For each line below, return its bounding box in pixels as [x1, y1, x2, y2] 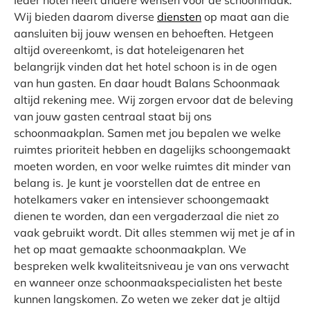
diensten [157, 10, 201, 24]
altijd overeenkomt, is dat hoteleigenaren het [14, 43, 244, 57]
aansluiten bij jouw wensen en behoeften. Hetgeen [14, 26, 273, 40]
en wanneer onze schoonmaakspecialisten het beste [14, 275, 282, 289]
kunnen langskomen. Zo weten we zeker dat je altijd [14, 292, 280, 306]
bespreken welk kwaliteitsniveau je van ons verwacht [14, 259, 289, 273]
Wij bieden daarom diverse [14, 10, 157, 24]
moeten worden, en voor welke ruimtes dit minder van [14, 159, 291, 173]
